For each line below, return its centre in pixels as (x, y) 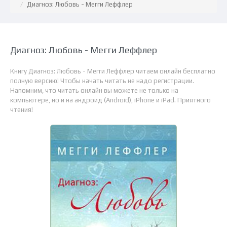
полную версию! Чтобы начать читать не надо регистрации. (102, 81)
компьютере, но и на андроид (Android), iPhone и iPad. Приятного (110, 100)
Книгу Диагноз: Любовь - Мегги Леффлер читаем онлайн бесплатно (113, 71)
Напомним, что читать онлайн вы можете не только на (94, 90)
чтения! (22, 110)
